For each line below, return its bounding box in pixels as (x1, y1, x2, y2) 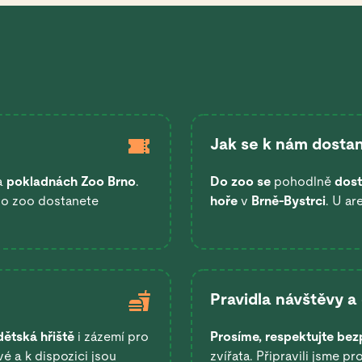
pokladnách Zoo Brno (6, 174, 136, 190)
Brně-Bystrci (251, 193, 326, 209)
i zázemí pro (74, 329, 149, 345)
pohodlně (271, 174, 335, 190)
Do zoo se (210, 174, 271, 190)
